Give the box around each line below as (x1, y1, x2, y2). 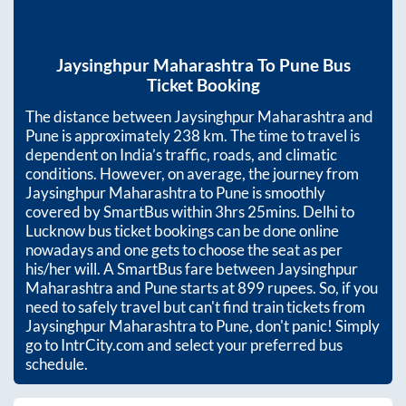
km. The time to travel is (200, 125, 360, 145)
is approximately (59, 125, 173, 145)
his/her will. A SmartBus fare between (25, 258, 277, 278)
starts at (178, 277, 237, 297)
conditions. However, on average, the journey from (25, 163, 359, 183)
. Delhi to (296, 201, 354, 221)
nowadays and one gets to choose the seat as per (25, 239, 343, 259)
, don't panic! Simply (249, 315, 380, 335)
